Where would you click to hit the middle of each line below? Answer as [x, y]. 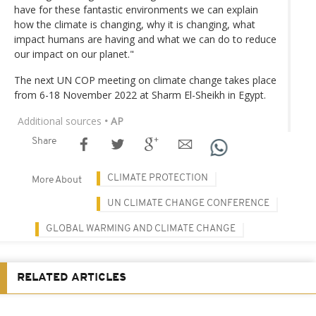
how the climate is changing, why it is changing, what [135, 24]
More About [57, 180]
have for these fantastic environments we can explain [136, 9]
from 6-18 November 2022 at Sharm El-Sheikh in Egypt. [140, 95]
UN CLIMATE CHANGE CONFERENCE [188, 203]
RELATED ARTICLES [72, 278]
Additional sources [60, 121]
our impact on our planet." [74, 54]
